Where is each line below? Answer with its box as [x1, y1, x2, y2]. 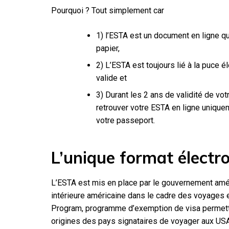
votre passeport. [96, 115, 155, 125]
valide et [96, 73, 127, 83]
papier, [96, 43, 120, 53]
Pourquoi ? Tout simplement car [51, 5, 164, 15]
